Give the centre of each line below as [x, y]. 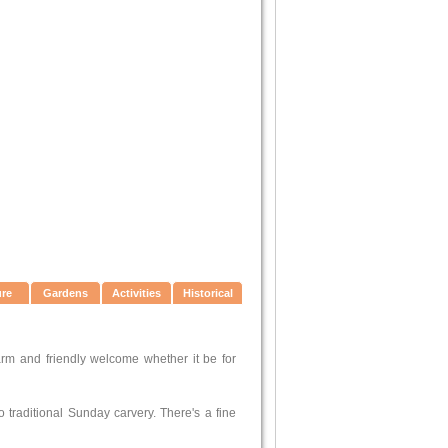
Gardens [65, 293]
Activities [136, 293]
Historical [207, 293]
